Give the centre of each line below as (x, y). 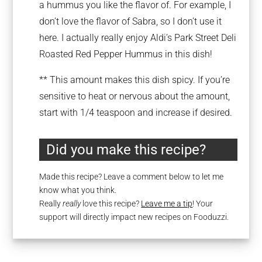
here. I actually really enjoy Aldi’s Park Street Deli (138, 38)
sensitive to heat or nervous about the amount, (135, 96)
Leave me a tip (167, 203)
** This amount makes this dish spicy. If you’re (135, 80)
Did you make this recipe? (126, 149)
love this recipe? (111, 203)
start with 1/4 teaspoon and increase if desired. (136, 113)
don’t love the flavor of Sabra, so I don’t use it (131, 21)
